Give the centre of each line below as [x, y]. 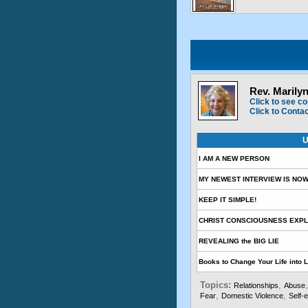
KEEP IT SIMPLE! [228, 200]
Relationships [256, 285]
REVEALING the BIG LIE [239, 241]
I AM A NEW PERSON [234, 158]
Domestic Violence [252, 296]
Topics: [217, 285]
